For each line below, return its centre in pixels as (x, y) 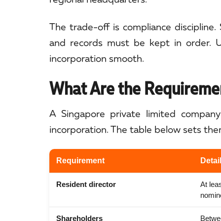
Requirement (80, 161)
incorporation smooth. (97, 58)
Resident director (86, 184)
